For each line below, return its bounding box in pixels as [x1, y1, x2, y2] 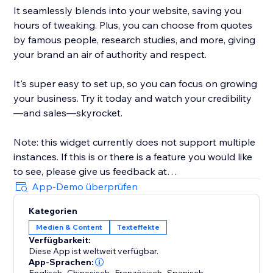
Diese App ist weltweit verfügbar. [29, 246, 159, 257]
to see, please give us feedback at [13, 165, 168, 178]
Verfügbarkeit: [29, 235, 91, 246]
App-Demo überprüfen [32, 180, 138, 193]
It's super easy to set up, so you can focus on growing [13, 77, 258, 90]
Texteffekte [117, 222, 160, 232]
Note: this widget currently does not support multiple [13, 136, 256, 149]
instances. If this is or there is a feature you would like [13, 151, 253, 163]
